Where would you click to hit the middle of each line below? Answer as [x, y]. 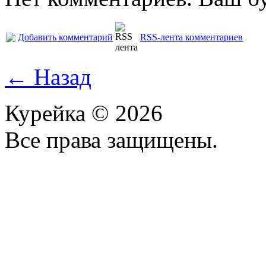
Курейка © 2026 [84, 113]
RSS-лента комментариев [191, 37]
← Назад [48, 77]
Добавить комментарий [65, 37]
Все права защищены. [114, 140]
